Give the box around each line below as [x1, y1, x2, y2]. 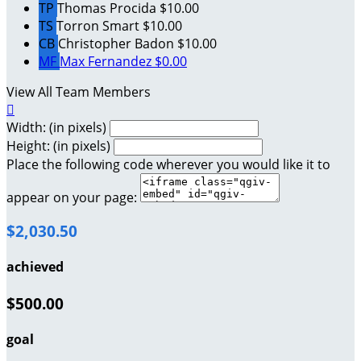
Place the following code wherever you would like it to [6, 155, 330, 173]
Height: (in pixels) [6, 136, 110, 155]
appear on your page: [6, 188, 137, 206]
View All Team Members [6, 82, 151, 101]
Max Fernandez [60, 52, 155, 70]
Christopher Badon [58, 34, 177, 52]
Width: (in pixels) [6, 118, 106, 136]
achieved [6, 258, 64, 276]
